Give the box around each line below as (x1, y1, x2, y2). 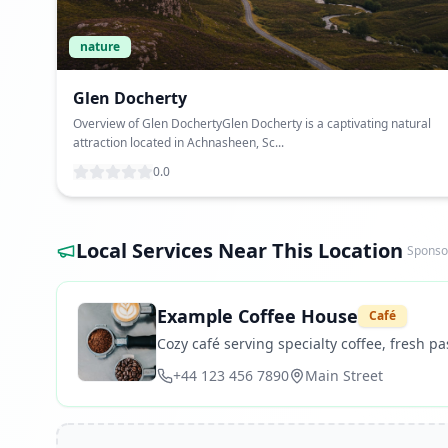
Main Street (305, 366, 383, 385)
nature (80, 38, 120, 55)
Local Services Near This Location (76, 237, 403, 264)
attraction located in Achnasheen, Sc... (73, 134, 284, 151)
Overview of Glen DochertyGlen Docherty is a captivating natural (73, 115, 431, 132)
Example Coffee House (157, 304, 358, 328)
